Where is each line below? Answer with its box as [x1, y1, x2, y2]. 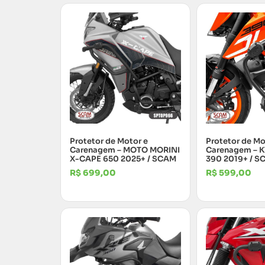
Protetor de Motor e [70, 136, 148, 147]
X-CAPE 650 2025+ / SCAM [70, 154, 176, 164]
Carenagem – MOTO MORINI [70, 145, 180, 156]
